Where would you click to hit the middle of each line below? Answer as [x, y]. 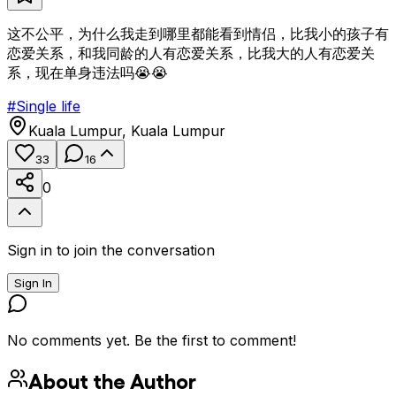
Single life [48, 106]
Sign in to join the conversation [111, 250]
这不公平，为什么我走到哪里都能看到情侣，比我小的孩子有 [198, 33]
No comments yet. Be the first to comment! [152, 340]
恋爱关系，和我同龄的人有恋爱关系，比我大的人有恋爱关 [191, 53]
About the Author [112, 379]
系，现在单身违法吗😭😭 [88, 72]
